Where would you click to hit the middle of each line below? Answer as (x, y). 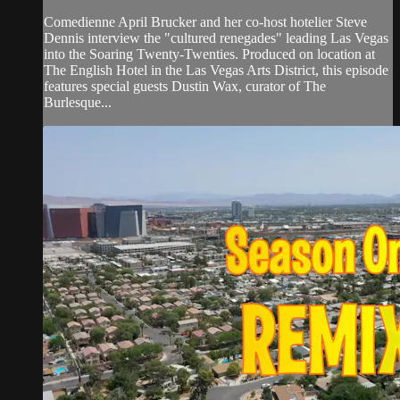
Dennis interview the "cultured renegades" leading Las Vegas (216, 38)
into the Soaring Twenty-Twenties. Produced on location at (209, 54)
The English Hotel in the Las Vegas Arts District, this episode (216, 71)
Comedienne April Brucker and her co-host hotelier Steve (205, 22)
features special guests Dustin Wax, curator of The (185, 87)
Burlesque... (78, 103)
